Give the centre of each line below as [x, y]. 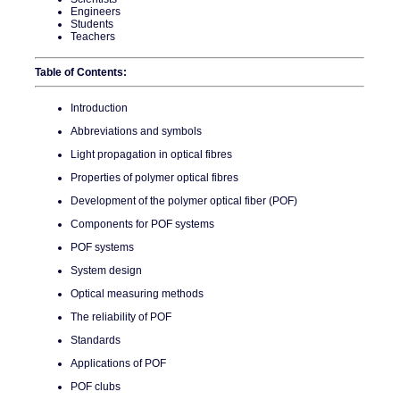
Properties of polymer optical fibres [154, 178]
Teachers [93, 37]
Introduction [99, 108]
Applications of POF [118, 363]
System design [106, 271]
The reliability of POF [121, 317]
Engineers [96, 12]
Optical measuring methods [137, 294]
